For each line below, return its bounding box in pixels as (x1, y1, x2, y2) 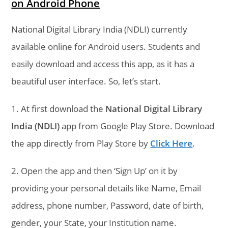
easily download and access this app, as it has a (11, 58, 195, 70)
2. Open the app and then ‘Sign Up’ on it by (11, 164, 178, 177)
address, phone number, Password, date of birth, (11, 199, 204, 211)
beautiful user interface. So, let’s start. (11, 75, 161, 87)
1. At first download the (11, 102, 106, 115)
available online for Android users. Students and (11, 40, 201, 52)
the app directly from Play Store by (11, 137, 151, 149)
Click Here (150, 137, 193, 149)
